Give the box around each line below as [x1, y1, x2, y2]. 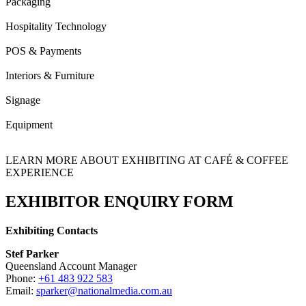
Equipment [5, 118, 53, 130]
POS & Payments [5, 44, 81, 57]
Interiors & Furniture [5, 69, 94, 81]
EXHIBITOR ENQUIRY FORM [5, 192, 234, 210]
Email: [5, 284, 36, 296]
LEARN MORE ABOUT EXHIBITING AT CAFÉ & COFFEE [5, 154, 288, 166]
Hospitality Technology [5, 20, 107, 32]
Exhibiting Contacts [5, 224, 98, 236]
